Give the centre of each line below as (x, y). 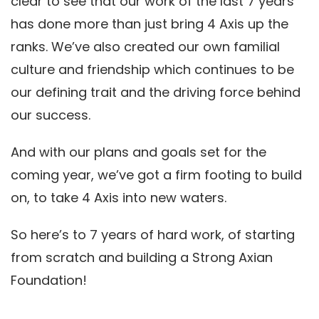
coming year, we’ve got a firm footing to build (156, 175)
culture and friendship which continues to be (152, 70)
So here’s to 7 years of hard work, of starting (153, 235)
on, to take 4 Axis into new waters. (119, 198)
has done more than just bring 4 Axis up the (150, 24)
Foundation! (49, 281)
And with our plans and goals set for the (138, 152)
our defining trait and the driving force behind (156, 93)
